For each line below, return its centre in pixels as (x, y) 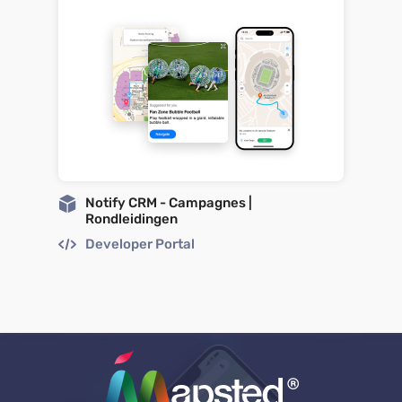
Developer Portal (140, 244)
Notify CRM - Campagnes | (169, 202)
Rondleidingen (131, 218)
